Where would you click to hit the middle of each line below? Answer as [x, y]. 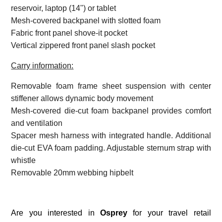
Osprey [114, 213]
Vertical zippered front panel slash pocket [83, 45]
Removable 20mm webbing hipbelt [72, 172]
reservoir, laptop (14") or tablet [64, 8]
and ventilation [37, 123]
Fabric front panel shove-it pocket [69, 33]
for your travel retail [169, 213]
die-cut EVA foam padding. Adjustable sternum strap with [111, 148]
